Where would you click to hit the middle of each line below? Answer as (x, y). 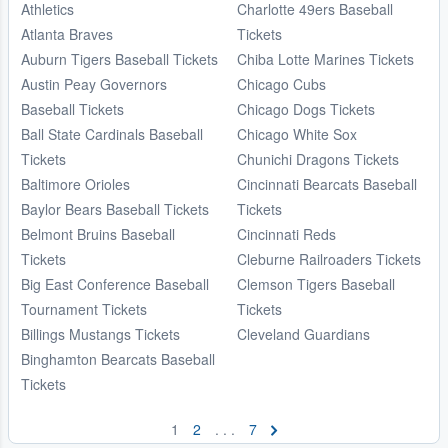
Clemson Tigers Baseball (316, 283)
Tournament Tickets (84, 308)
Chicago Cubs (281, 83)
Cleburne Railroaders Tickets (329, 258)
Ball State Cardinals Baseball (112, 133)
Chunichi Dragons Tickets (318, 158)
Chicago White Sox (297, 133)
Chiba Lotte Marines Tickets (325, 58)
